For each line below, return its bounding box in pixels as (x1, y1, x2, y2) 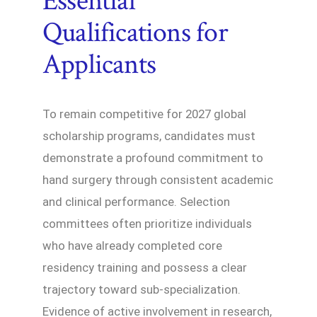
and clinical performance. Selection (42, 194, 230, 209)
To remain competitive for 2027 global (42, 106, 246, 121)
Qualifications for (42, 13, 228, 51)
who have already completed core (42, 238, 222, 253)
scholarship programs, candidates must (42, 128, 255, 143)
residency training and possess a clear (42, 260, 247, 275)
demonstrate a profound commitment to (42, 150, 263, 165)
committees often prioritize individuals (42, 216, 252, 231)
